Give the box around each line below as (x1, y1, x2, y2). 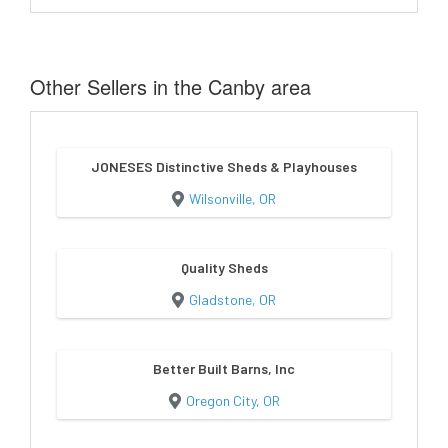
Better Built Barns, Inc (153, 359, 295, 377)
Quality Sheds (180, 258, 268, 276)
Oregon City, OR (185, 391, 280, 409)
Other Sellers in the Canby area (30, 71, 311, 101)
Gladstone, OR (189, 290, 276, 308)
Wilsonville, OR (189, 189, 276, 207)
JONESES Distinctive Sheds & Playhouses (91, 157, 357, 175)
